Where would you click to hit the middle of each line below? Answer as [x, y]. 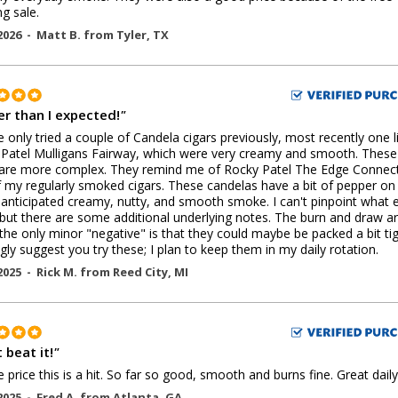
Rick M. [58, 272]
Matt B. [60, 35]
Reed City [140, 272]
